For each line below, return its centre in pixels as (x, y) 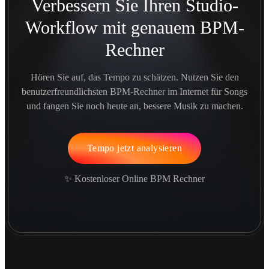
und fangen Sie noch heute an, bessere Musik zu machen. (134, 106)
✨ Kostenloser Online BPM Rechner (134, 178)
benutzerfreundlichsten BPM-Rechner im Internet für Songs (134, 91)
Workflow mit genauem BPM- (134, 27)
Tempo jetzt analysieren (134, 148)
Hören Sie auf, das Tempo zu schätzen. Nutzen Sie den (134, 77)
